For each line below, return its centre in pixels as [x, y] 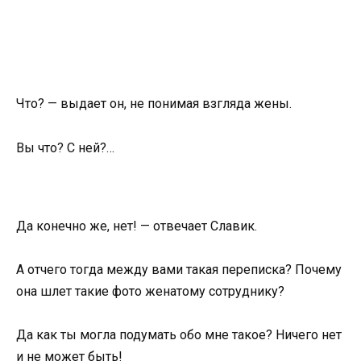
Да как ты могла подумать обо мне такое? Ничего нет [179, 335]
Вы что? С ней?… [65, 147]
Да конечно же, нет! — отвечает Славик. [137, 226]
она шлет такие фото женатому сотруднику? [150, 291]
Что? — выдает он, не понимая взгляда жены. [154, 104]
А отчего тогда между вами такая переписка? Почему [179, 269]
